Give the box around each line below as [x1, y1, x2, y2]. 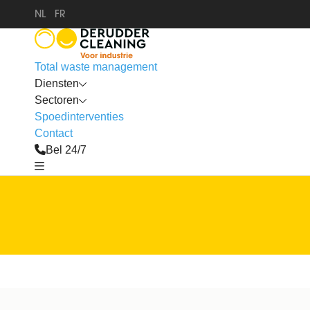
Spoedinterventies [35, 111, 124, 122]
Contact [35, 127, 73, 139]
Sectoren [35, 94, 79, 106]
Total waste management [35, 61, 157, 73]
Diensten [35, 77, 79, 89]
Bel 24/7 [46, 144, 86, 156]
